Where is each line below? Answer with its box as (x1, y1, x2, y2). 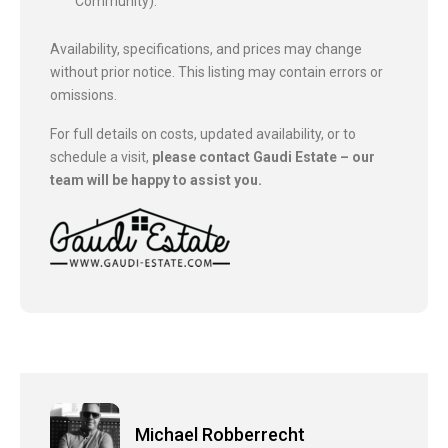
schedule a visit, (50, 148, 152, 165)
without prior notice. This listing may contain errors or (50, 63, 383, 80)
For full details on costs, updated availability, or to (50, 125, 356, 142)
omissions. (50, 86, 117, 103)
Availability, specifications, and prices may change (50, 40, 362, 57)
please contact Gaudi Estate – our (152, 148, 375, 165)
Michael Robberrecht (135, 424, 305, 445)
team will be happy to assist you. (50, 171, 262, 188)
